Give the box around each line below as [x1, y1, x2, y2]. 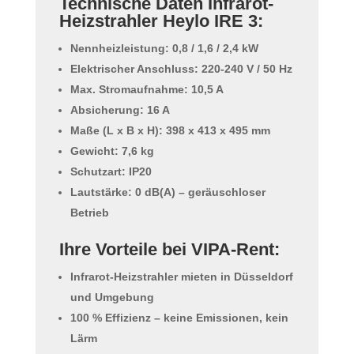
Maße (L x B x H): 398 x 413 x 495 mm [70, 124, 270, 137]
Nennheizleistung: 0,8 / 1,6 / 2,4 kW [70, 42, 258, 55]
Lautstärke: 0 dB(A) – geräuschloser [70, 186, 265, 199]
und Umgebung [70, 291, 154, 304]
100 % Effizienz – [70, 311, 164, 325]
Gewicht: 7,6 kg [70, 145, 154, 158]
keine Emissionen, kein [163, 311, 288, 325]
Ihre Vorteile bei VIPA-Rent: [58, 239, 280, 260]
